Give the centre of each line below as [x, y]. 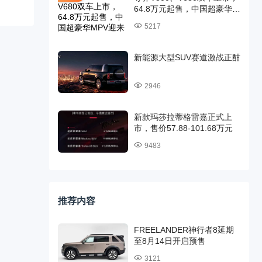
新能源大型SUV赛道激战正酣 [187, 57]
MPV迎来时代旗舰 [167, 20]
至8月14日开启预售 [169, 241]
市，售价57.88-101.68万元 [183, 128]
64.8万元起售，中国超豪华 [183, 9]
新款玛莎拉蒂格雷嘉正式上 [183, 117]
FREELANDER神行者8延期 [184, 230]
